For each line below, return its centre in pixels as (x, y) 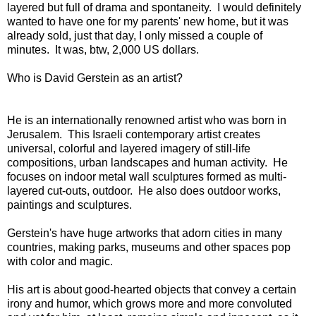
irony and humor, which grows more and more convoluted (150, 303)
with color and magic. (61, 261)
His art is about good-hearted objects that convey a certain (152, 289)
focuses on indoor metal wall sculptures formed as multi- (147, 176)
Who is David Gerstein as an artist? (95, 78)
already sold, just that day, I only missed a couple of (135, 35)
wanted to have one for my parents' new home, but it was (148, 21)
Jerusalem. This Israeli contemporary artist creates (134, 134)
